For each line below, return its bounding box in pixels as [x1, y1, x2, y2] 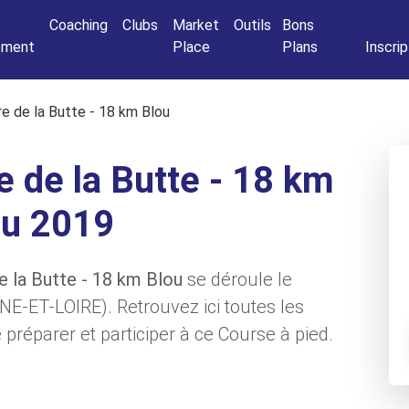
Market [173, 16, 219, 34]
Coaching [49, 16, 108, 34]
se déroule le [183, 268, 292, 290]
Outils [234, 16, 271, 34]
